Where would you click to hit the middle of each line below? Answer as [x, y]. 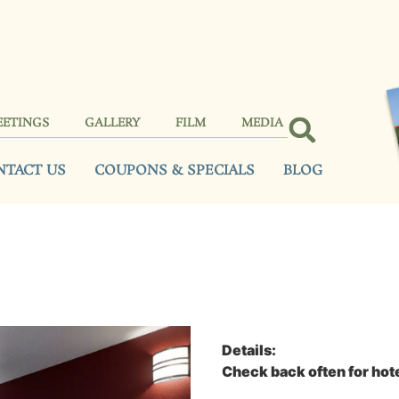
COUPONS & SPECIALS [175, 170]
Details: [249, 350]
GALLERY [112, 124]
